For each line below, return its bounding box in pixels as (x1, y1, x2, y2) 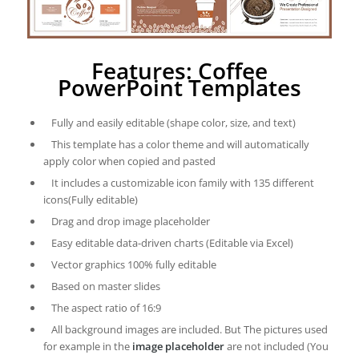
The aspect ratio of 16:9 (50, 301, 161, 316)
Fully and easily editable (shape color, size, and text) (50, 115, 296, 131)
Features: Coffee (91, 55, 268, 87)
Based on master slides (50, 279, 160, 294)
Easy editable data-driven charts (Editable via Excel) (50, 236, 293, 251)
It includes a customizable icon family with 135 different (50, 175, 314, 191)
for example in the (42, 339, 132, 354)
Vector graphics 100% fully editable (50, 257, 216, 272)
